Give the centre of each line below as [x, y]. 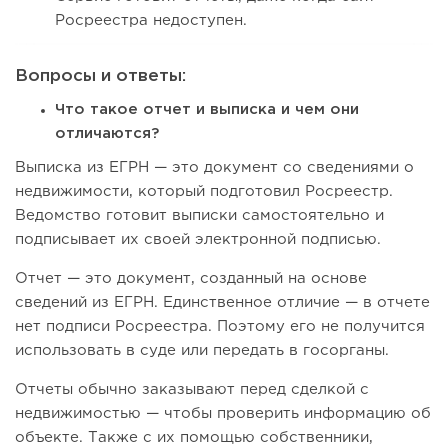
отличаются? [107, 134]
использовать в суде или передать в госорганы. [202, 351]
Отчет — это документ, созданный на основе [191, 279]
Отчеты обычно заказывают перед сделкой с [192, 390]
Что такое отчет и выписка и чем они [207, 110]
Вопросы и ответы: [100, 77]
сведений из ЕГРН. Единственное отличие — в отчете [222, 303]
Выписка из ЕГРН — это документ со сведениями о [214, 168]
